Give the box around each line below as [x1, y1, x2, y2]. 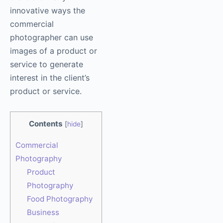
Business [26, 208, 59, 218]
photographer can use [10, 32, 93, 42]
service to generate [10, 59, 83, 69]
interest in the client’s [10, 72, 90, 83]
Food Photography [26, 194, 93, 204]
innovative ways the [10, 5, 85, 15]
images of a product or [10, 45, 97, 56]
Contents [29, 118, 63, 128]
